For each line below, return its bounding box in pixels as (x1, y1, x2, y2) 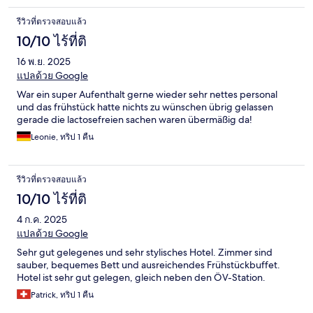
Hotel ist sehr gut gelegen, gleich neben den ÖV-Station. (17, 271, 265, 284)
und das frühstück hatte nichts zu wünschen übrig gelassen (17, 101, 273, 114)
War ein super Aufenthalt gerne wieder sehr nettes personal (17, 88, 277, 101)
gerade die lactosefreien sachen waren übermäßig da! (17, 113, 252, 126)
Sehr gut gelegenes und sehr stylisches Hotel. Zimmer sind (17, 246, 272, 259)
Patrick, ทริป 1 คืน (31, 289, 94, 301)
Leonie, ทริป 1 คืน (31, 131, 94, 143)
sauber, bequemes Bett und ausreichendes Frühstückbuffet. (17, 259, 280, 272)
